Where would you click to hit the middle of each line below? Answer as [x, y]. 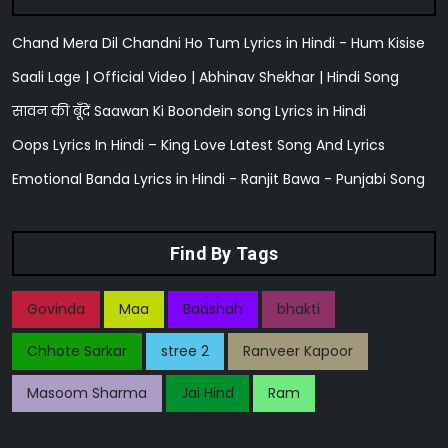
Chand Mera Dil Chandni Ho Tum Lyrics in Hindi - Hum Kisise [218, 43]
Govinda [56, 309]
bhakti [298, 309]
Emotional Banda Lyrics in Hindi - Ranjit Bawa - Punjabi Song [218, 179]
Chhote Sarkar [77, 351]
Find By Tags [224, 253]
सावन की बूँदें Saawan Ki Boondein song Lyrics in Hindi [189, 111]
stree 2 [185, 351]
